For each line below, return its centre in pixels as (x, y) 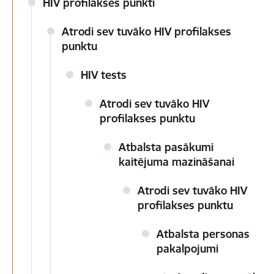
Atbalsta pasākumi (166, 147)
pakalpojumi (187, 249)
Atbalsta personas (203, 234)
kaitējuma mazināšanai (176, 162)
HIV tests (104, 75)
